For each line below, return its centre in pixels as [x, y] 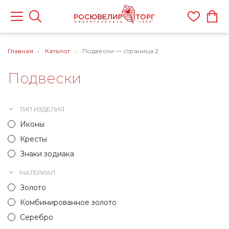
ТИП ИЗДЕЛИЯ [42, 109]
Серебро [37, 217]
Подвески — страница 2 [120, 51]
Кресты [33, 139]
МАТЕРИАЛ [37, 173]
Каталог [58, 51]
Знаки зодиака [47, 154]
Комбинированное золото [68, 202]
